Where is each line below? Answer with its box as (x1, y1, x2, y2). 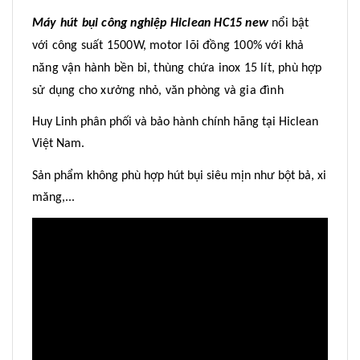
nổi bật (272, 16, 309, 30)
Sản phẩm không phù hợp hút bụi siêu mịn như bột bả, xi (32, 169, 326, 182)
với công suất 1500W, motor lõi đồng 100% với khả (32, 39, 305, 52)
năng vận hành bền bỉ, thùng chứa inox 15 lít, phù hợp (32, 61, 322, 75)
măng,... (32, 190, 75, 204)
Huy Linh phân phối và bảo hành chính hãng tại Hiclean (32, 115, 318, 129)
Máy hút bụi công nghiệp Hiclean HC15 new (32, 16, 272, 30)
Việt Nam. (32, 137, 84, 150)
